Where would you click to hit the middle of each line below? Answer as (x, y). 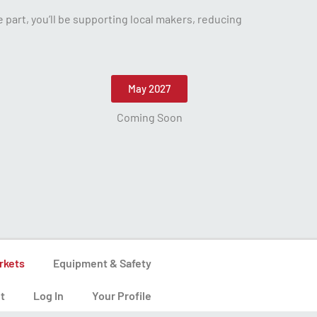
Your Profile (121, 295)
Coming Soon (149, 117)
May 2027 (149, 89)
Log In (48, 295)
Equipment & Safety (102, 263)
